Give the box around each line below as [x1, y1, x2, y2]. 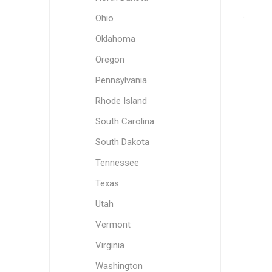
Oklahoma [95, 33, 135, 44]
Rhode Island [95, 95, 147, 106]
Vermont [95, 219, 131, 230]
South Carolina [95, 116, 154, 127]
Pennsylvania [95, 75, 147, 86]
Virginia [95, 240, 124, 251]
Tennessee [95, 157, 139, 168]
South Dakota [95, 137, 149, 148]
